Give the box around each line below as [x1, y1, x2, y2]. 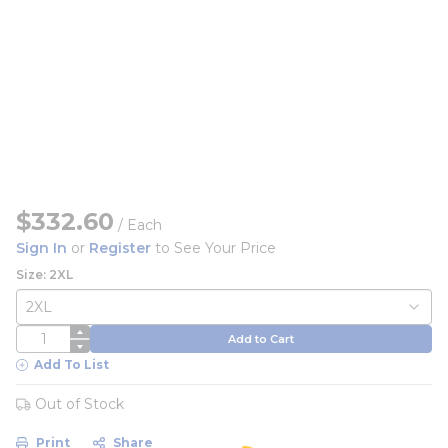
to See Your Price [151, 239, 276, 257]
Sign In [16, 239, 67, 257]
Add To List [34, 357, 109, 372]
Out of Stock [35, 395, 124, 413]
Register [89, 239, 151, 257]
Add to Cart [228, 331, 294, 346]
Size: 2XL [16, 267, 73, 282]
